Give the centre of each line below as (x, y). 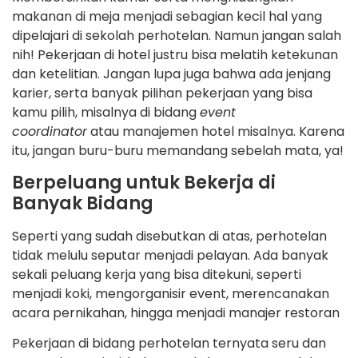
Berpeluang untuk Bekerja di (144, 182)
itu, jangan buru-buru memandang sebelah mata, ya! (178, 151)
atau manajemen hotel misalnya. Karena (216, 132)
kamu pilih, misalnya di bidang (106, 113)
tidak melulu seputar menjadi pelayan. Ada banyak (170, 255)
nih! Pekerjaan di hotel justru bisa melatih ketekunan (175, 55)
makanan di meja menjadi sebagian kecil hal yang (167, 17)
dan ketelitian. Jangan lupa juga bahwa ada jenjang (171, 74)
